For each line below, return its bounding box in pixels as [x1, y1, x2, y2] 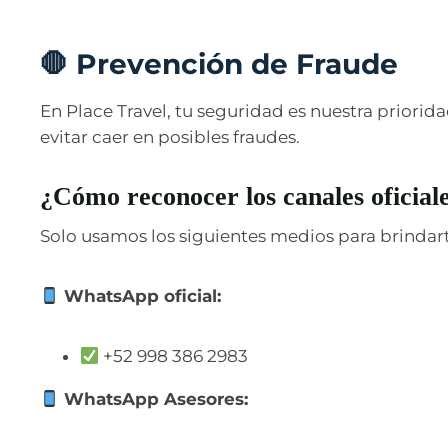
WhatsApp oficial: [59, 285, 222, 306]
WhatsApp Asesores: [59, 388, 249, 409]
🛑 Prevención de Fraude [40, 47, 398, 81]
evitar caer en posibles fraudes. [40, 127, 300, 147]
